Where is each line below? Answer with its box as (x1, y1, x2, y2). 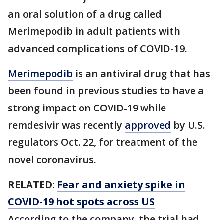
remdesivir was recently (8, 118, 125, 132)
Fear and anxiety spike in (57, 178, 185, 191)
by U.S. (171, 118, 205, 132)
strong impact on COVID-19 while (8, 101, 166, 114)
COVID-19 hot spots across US (8, 195, 155, 208)
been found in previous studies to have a (8, 84, 204, 97)
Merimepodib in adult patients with (8, 25, 180, 38)
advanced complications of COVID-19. (8, 42, 190, 55)
